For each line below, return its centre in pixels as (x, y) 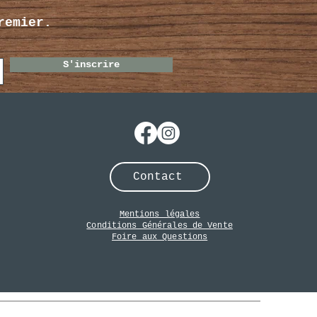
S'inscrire (91, 65)
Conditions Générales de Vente (160, 226)
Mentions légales (160, 215)
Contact (157, 177)
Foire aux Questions (160, 237)
